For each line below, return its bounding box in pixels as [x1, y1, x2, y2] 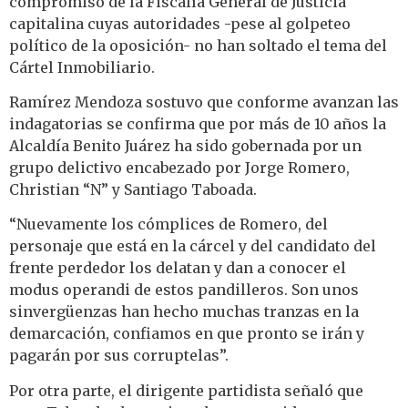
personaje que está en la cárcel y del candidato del [9, 237, 376, 256]
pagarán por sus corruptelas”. [9, 346, 229, 365]
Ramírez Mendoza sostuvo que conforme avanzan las [9, 93, 399, 111]
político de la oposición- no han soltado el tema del [9, 36, 387, 55]
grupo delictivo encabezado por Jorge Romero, [9, 158, 350, 177]
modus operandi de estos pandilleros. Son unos [9, 280, 359, 300]
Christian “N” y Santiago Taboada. [9, 180, 257, 199]
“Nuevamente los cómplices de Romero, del [9, 215, 328, 234]
